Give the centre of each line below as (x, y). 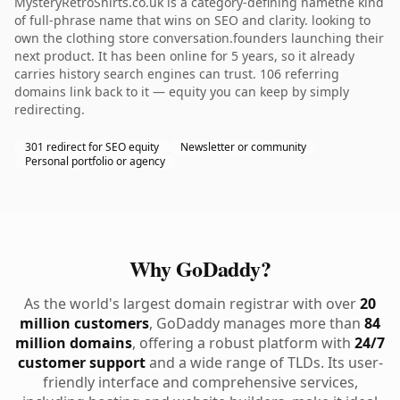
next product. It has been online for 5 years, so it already (184, 56)
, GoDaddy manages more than (257, 323)
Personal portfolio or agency (95, 161)
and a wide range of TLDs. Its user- (264, 362)
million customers (84, 323)
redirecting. (50, 109)
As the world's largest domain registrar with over (192, 304)
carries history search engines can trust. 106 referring (177, 74)
